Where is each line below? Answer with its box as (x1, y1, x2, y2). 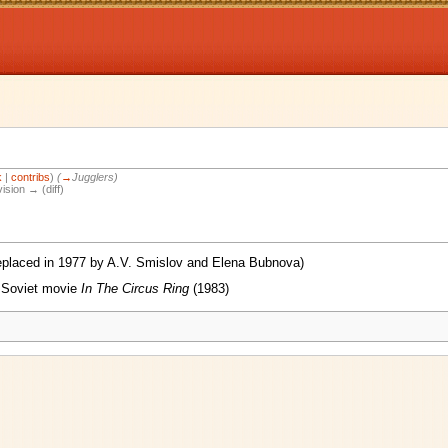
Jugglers (72, 171, 115, 184)
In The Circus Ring (80, 281, 189, 296)
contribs (11, 171, 51, 184)
